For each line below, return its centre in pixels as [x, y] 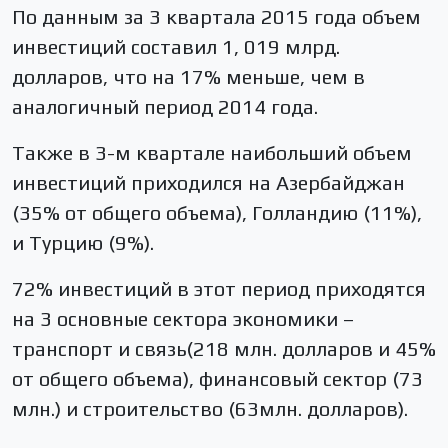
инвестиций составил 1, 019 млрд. [176, 46]
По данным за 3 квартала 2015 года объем [216, 16]
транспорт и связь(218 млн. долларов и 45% [224, 348]
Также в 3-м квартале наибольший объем [212, 152]
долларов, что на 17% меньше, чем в [188, 76]
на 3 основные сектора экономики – [183, 318]
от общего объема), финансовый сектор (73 [217, 378]
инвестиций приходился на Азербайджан [208, 182]
